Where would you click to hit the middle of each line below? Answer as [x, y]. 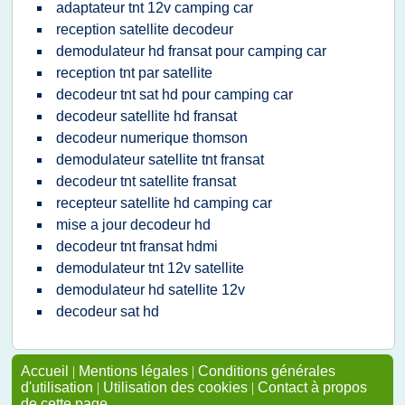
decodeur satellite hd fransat [146, 116]
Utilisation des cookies [175, 387]
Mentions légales [133, 371]
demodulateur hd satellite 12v [151, 290]
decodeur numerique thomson [152, 138]
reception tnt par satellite [134, 73]
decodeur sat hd [108, 311]
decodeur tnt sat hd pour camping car [174, 94]
